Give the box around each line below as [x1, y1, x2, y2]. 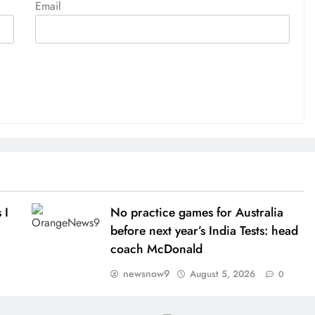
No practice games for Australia [110, 202, 283, 221]
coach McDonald [110, 239, 202, 258]
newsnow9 [122, 266, 170, 281]
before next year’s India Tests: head [110, 221, 298, 240]
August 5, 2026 [189, 266, 255, 281]
